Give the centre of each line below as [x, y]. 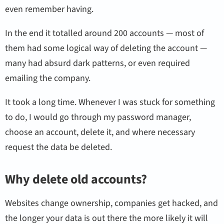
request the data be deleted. [59, 147]
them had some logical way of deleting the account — [106, 48]
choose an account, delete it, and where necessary [100, 132]
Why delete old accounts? [76, 179]
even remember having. [49, 9]
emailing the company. [48, 78]
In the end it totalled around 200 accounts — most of [105, 33]
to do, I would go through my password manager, [98, 117]
